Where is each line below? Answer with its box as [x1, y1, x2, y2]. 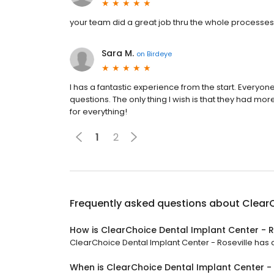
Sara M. [102, 47, 134, 59]
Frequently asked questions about [70, 196, 242, 210]
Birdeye [147, 48, 172, 59]
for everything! [70, 106, 127, 117]
